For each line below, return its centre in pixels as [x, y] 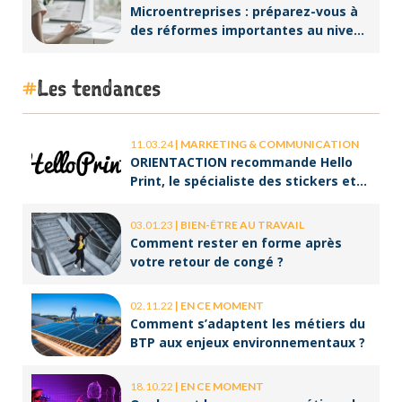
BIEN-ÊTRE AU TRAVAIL [242, 224]
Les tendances [99, 87]
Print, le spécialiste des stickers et [243, 180]
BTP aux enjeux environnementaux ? [248, 342]
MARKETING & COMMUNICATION [270, 144]
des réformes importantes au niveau [250, 30]
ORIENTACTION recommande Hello [241, 162]
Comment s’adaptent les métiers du [248, 323]
